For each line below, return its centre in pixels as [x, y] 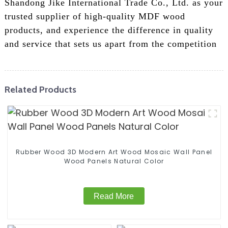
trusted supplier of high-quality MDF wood [95, 17]
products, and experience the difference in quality [109, 30]
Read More [114, 196]
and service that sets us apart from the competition [110, 44]
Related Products [40, 89]
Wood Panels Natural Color [139, 161]
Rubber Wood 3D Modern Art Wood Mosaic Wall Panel [114, 152]
